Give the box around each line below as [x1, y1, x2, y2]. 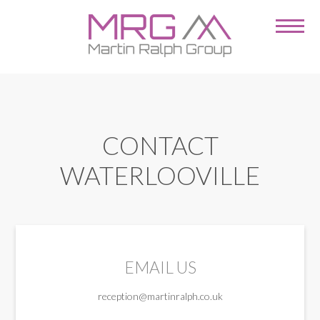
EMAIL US [124, 258, 196, 278]
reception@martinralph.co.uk [97, 290, 223, 303]
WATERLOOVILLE [60, 160, 260, 191]
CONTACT [101, 130, 219, 161]
